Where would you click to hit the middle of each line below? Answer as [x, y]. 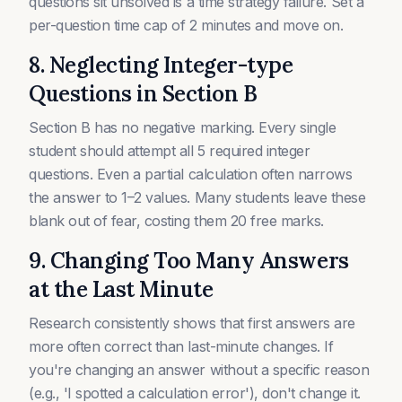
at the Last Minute [121, 289]
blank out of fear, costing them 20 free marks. [176, 221]
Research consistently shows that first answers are [192, 323]
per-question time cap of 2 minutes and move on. [186, 25]
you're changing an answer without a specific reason [199, 370]
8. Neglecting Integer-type [161, 65]
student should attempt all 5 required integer [170, 151]
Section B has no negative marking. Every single [183, 127]
